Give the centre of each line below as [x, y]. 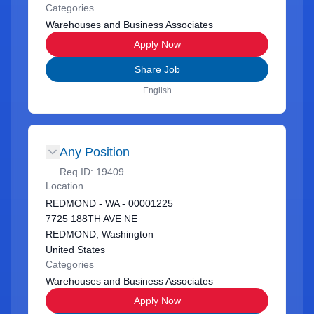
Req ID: [78, 172]
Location [64, 186]
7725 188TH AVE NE [91, 219]
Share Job [157, 69]
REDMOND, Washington [100, 234]
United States [75, 250]
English [157, 90]
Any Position [95, 152]
